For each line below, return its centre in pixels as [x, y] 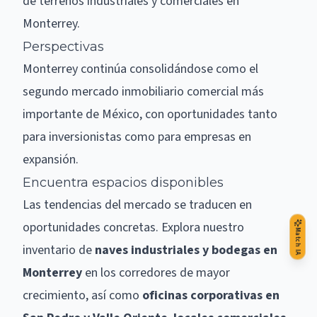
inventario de [59, 250]
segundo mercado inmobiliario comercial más [143, 92]
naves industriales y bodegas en [186, 250]
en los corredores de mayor [156, 273]
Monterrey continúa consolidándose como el [140, 69]
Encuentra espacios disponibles [123, 183]
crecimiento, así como [82, 295]
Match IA [298, 242]
